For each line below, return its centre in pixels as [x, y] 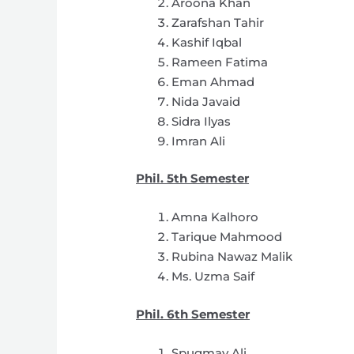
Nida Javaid [206, 101]
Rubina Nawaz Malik [232, 257]
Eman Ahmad [213, 81]
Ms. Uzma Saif [213, 277]
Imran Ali [199, 141]
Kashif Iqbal [207, 42]
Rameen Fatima [220, 62]
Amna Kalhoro [215, 217]
